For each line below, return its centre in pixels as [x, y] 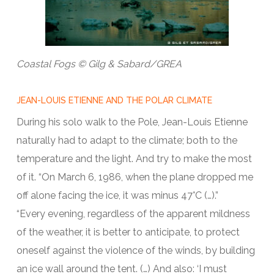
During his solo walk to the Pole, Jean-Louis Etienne [132, 122]
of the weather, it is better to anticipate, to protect [128, 232]
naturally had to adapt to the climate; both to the [127, 141]
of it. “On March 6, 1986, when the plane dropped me [135, 177]
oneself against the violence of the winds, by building [135, 251]
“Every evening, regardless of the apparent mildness [133, 214]
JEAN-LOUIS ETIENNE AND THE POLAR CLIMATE [114, 101]
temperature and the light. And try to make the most [134, 159]
